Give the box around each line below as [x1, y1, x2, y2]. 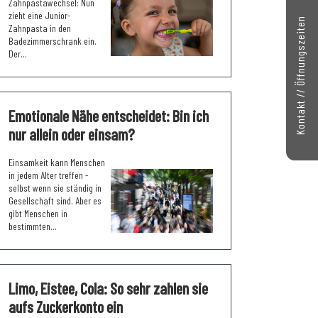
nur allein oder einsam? [9, 124, 135, 143]
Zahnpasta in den [9, 21, 71, 34]
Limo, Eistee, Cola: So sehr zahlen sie [9, 278, 208, 297]
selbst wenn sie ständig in [9, 181, 102, 194]
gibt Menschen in [9, 207, 67, 219]
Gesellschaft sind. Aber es [9, 194, 102, 207]
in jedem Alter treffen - [9, 168, 88, 181]
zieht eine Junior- [9, 9, 70, 21]
